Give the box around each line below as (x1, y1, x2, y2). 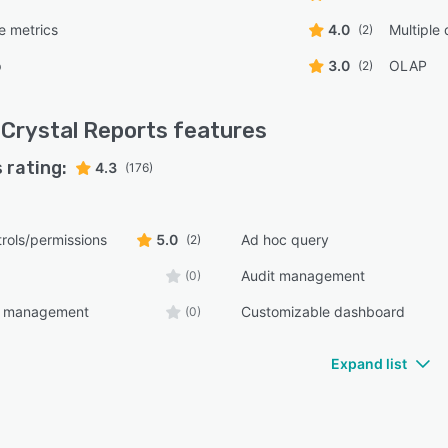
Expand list (331, 355, 407, 372)
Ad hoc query (241, 231, 330, 248)
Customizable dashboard (241, 303, 406, 320)
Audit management (241, 267, 366, 284)
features (168, 117, 267, 144)
